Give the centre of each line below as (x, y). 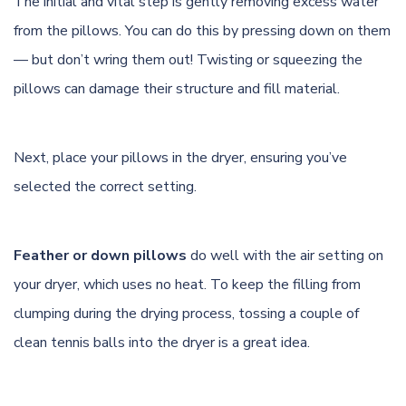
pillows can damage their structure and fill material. (177, 88)
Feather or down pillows (100, 255)
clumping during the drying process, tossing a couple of (186, 313)
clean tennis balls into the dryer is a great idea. (162, 342)
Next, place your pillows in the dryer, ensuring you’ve (180, 157)
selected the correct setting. (107, 186)
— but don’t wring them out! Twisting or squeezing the (188, 59)
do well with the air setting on (285, 255)
